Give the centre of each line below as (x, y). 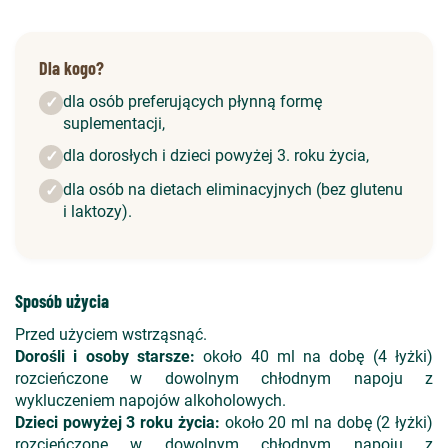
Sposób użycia (62, 301)
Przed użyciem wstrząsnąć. (111, 334)
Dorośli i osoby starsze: (105, 356)
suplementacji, (114, 123)
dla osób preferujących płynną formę (192, 101)
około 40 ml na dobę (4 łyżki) (314, 356)
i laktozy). (97, 211)
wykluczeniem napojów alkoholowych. (150, 400)
